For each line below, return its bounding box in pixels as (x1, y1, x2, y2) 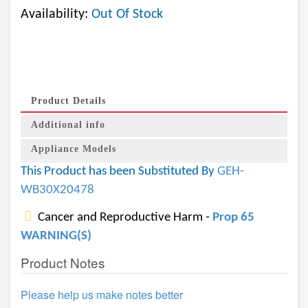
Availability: (21, 8, 91, 21)
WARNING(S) (21, 230, 91, 243)
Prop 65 (212, 211, 254, 224)
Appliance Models (31, 144, 116, 154)
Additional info (31, 120, 105, 130)
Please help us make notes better (21, 287, 183, 302)
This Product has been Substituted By (21, 165, 217, 178)
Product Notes (21, 253, 105, 272)
